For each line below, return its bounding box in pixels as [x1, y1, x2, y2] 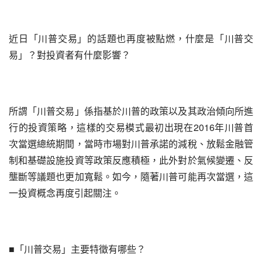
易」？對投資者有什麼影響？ [9, 48, 130, 61]
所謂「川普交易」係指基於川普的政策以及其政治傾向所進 [9, 104, 253, 118]
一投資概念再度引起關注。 [9, 186, 121, 199]
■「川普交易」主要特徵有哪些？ [9, 242, 146, 256]
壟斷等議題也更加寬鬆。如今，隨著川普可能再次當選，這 [9, 170, 253, 183]
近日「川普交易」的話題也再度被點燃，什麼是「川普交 [9, 32, 253, 45]
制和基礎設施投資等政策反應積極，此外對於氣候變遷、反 [9, 153, 253, 167]
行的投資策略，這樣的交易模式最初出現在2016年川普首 [9, 120, 253, 134]
